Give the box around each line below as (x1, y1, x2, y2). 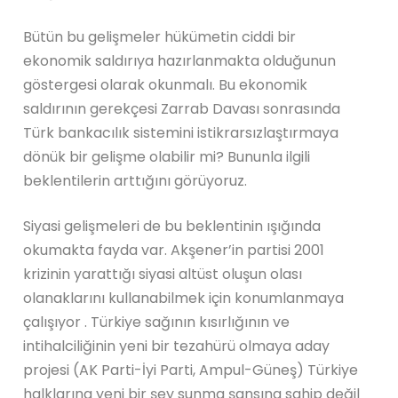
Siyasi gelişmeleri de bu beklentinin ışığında (23, 215, 322, 236)
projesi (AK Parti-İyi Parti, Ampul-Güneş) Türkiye (23, 359, 359, 380)
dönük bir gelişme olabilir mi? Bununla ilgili (23, 146, 311, 167)
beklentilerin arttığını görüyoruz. (23, 170, 248, 191)
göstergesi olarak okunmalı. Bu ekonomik (23, 74, 308, 95)
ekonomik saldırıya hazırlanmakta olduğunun (23, 50, 337, 71)
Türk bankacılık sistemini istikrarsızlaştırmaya (23, 122, 339, 143)
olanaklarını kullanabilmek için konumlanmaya (23, 287, 345, 308)
